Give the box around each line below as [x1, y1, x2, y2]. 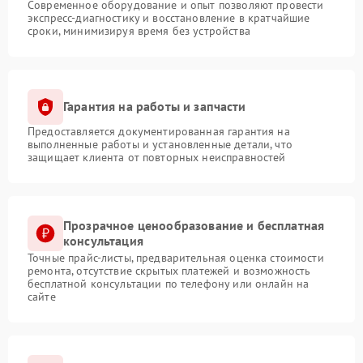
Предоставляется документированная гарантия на [28, 123, 290, 139]
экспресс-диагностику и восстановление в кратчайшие [28, 10, 310, 25]
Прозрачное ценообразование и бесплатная [63, 216, 325, 233]
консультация [63, 232, 143, 249]
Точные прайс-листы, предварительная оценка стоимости [28, 250, 324, 265]
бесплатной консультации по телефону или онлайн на [28, 275, 310, 291]
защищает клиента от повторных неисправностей [28, 149, 286, 164]
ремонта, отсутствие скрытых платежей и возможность [28, 263, 311, 278]
